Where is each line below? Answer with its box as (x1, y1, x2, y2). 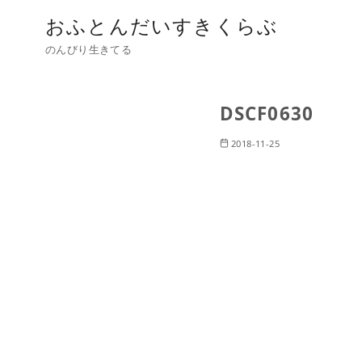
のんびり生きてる (45, 42, 133, 57)
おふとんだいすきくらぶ (45, 12, 279, 39)
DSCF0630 (220, 101, 314, 127)
